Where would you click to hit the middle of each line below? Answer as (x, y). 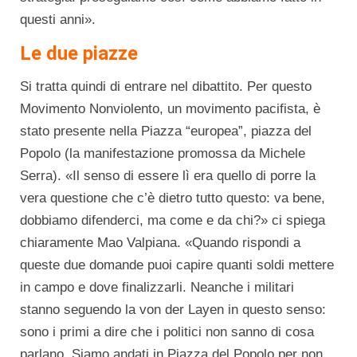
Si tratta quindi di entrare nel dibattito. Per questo (166, 87)
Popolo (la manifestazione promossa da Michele (163, 154)
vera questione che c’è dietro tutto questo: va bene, (173, 198)
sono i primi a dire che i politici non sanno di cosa (167, 332)
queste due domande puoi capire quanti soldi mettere (177, 265)
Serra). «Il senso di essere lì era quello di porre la (168, 176)
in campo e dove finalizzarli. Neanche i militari (157, 288)
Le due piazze (79, 54)
